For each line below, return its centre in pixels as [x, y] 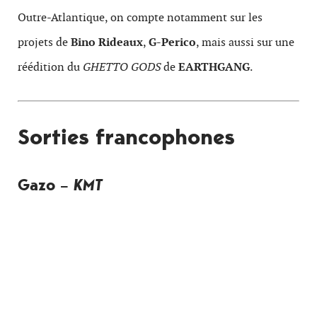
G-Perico [172, 42]
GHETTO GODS [122, 67]
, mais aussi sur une [245, 42]
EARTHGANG [214, 67]
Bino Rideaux [107, 42]
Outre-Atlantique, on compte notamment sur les [140, 17]
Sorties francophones [126, 137]
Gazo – [46, 185]
